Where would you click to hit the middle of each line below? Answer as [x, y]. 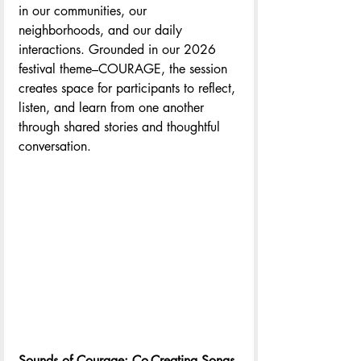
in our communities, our [85, 10]
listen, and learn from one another [113, 107]
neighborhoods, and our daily [102, 30]
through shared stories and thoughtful [121, 127]
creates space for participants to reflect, [129, 88]
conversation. [55, 146]
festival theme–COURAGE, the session [125, 68]
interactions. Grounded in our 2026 [119, 49]
